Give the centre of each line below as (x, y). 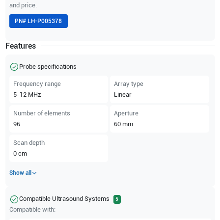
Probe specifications (48, 67)
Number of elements (41, 113)
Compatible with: (32, 209)
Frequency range (37, 84)
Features (20, 46)
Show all (20, 173)
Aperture (126, 113)
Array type (129, 84)
